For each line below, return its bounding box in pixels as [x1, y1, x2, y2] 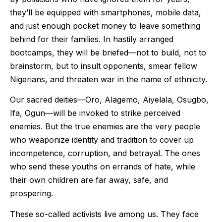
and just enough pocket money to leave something [10, 20, 200, 31]
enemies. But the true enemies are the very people [10, 121, 200, 132]
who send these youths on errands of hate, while [10, 162, 195, 172]
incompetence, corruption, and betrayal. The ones [10, 148, 200, 159]
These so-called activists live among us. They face [10, 209, 199, 219]
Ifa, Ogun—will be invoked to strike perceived [10, 108, 180, 118]
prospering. [10, 188, 53, 199]
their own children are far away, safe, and [10, 175, 168, 185]
